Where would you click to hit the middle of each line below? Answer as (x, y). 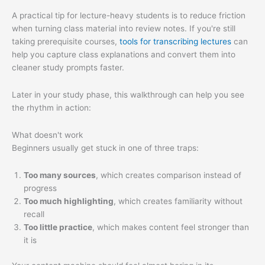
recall (34, 214)
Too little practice (58, 227)
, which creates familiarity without (178, 201)
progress (40, 188)
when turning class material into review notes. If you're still (124, 29)
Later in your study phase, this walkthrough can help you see (128, 95)
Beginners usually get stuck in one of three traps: (105, 148)
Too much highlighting (69, 201)
